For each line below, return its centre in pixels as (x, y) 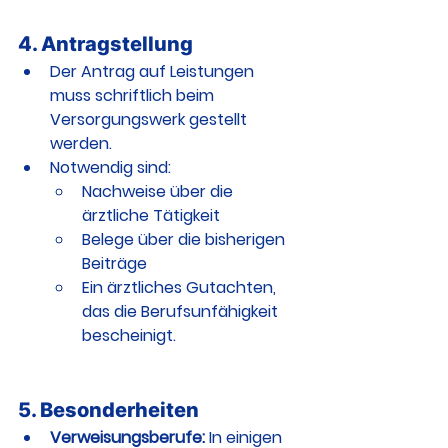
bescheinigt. (129, 335)
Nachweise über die (159, 191)
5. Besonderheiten (108, 410)
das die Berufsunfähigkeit (182, 311)
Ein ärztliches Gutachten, (181, 287)
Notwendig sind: (110, 167)
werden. (81, 143)
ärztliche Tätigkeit (151, 215)
